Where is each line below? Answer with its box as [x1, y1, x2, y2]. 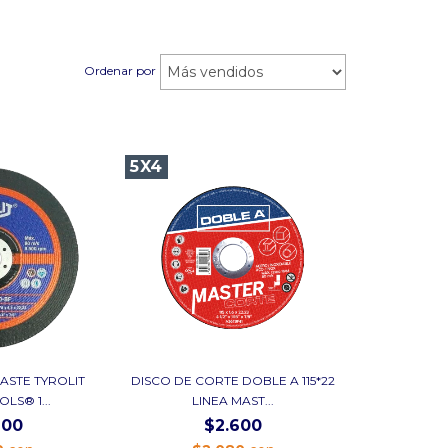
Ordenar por [84, 63, 156, 79]
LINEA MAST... [192, 392, 275, 408]
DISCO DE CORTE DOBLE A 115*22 [131, 372, 336, 388]
